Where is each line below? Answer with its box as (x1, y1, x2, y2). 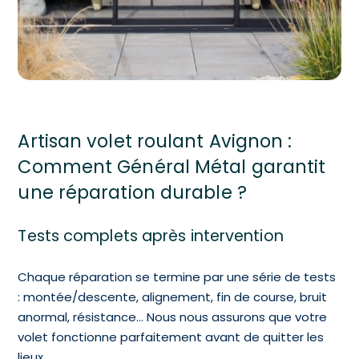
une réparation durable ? (18, 179, 247, 206)
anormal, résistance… (18, 309, 147, 326)
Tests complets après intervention (18, 225, 284, 248)
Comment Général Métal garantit (18, 154, 326, 180)
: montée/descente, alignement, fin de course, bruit (18, 288, 328, 306)
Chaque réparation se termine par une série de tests (18, 268, 337, 286)
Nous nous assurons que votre (147, 309, 328, 326)
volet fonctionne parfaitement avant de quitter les (18, 329, 325, 346)
